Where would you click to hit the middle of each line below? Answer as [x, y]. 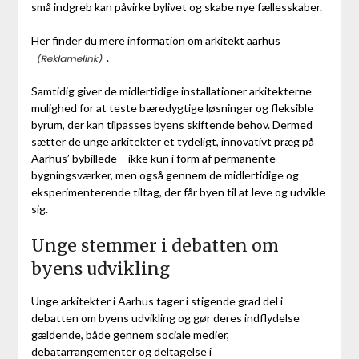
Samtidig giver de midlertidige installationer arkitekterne [171, 91]
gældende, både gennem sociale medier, [130, 334]
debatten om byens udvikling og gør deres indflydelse [165, 317]
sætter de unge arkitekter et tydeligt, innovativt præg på [172, 141]
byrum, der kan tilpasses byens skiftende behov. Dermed [171, 124]
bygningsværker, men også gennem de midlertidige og [165, 175]
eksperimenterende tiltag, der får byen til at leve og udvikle [178, 192]
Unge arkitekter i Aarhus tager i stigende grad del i [157, 301]
